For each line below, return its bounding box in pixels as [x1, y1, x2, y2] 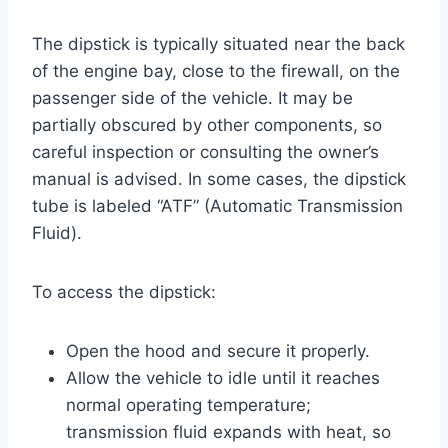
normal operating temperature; [66, 394, 311, 415]
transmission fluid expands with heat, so [66, 421, 391, 442]
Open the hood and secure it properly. [66, 340, 370, 361]
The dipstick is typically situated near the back [32, 33, 405, 54]
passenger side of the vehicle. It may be [32, 87, 353, 108]
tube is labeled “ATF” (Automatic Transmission [32, 195, 403, 216]
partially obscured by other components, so [32, 114, 382, 135]
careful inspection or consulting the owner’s [32, 141, 379, 162]
